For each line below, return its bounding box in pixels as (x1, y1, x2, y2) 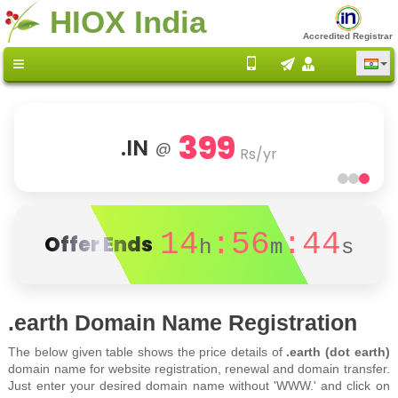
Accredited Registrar (303, 31, 393, 42)
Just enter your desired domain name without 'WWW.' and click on (8, 378, 390, 393)
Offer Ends (44, 230, 153, 259)
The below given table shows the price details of (8, 345, 287, 359)
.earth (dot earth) (286, 345, 390, 359)
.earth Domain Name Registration (8, 311, 358, 335)
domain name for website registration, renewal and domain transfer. (8, 362, 390, 376)
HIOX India (50, 4, 206, 39)
